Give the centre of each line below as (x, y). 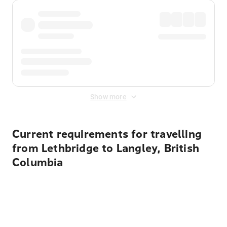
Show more (108, 97)
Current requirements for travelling (107, 134)
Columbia (38, 163)
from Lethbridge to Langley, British (106, 148)
